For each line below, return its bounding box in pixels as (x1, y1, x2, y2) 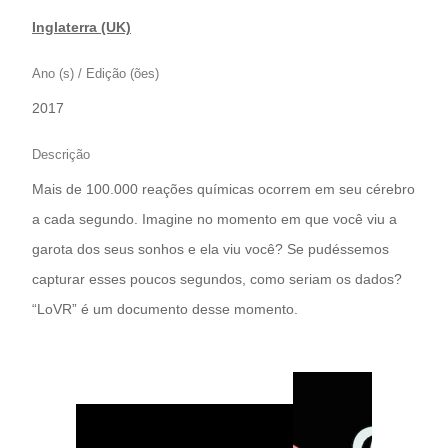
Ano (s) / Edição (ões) (32, 66, 159, 82)
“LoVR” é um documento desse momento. (32, 301, 298, 318)
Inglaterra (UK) (32, 19, 131, 36)
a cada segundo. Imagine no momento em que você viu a (32, 211, 397, 228)
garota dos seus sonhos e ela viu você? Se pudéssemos (32, 241, 389, 258)
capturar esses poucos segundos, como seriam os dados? (32, 271, 402, 288)
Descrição (32, 147, 90, 163)
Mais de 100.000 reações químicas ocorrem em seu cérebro (32, 181, 415, 198)
